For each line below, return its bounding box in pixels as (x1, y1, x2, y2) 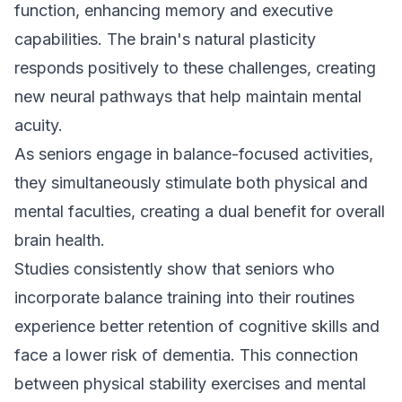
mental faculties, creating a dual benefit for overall (14, 202, 385, 221)
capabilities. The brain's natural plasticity (14, 30, 316, 48)
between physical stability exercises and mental (14, 374, 366, 393)
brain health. (14, 231, 105, 249)
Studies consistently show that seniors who (14, 259, 335, 278)
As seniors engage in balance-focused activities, (14, 144, 373, 163)
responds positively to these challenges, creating (14, 58, 376, 77)
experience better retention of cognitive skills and (14, 317, 380, 336)
